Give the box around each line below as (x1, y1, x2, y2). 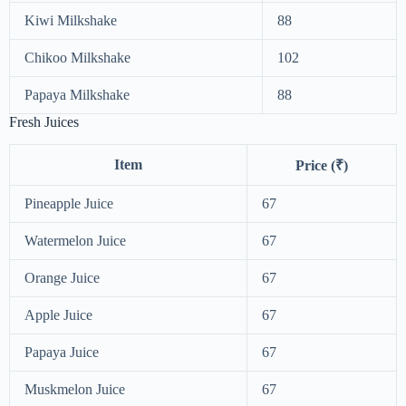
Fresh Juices (9, 114, 79, 130)
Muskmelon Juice (24, 382, 125, 398)
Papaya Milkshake (24, 87, 130, 103)
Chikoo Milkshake (24, 50, 130, 66)
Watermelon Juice (24, 233, 126, 249)
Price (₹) (295, 158, 348, 174)
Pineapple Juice (24, 196, 113, 212)
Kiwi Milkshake (24, 13, 117, 29)
